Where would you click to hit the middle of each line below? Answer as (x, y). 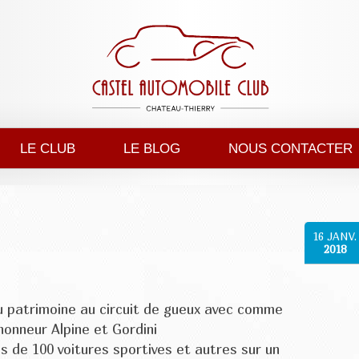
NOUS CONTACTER (290, 149)
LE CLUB (48, 149)
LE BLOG (152, 149)
